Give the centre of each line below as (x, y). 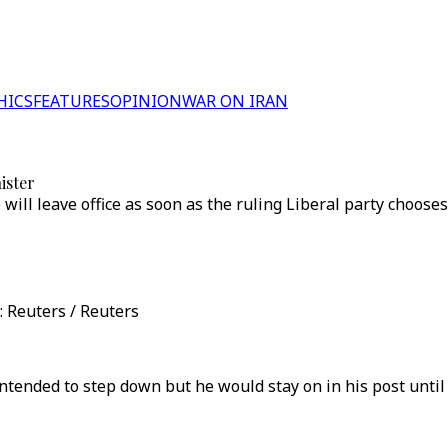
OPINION (146, 101)
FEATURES (71, 101)
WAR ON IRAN (235, 101)
